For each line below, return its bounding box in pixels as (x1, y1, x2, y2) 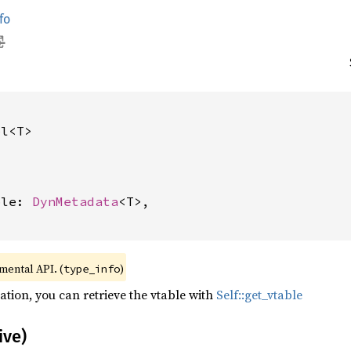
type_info (63, 262, 120, 276)
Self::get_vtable (216, 286, 302, 303)
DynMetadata (32, 194, 118, 209)
